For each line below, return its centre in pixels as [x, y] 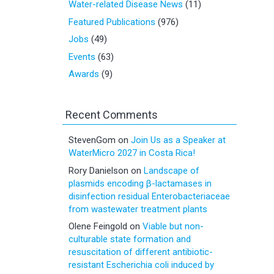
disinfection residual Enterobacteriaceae [149, 196]
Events [82, 57]
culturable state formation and [130, 239]
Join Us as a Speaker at [178, 140]
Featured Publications [112, 22]
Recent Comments [112, 115]
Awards [84, 74]
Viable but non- [173, 226]
